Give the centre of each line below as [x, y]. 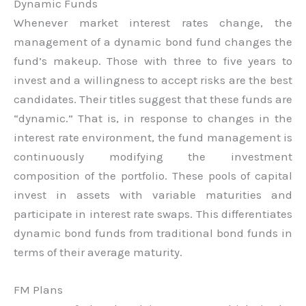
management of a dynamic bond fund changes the [153, 42]
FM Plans [38, 290]
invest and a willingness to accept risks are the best [153, 80]
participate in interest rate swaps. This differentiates [153, 214]
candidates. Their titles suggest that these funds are [153, 99]
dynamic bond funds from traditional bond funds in [153, 233]
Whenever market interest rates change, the [153, 23]
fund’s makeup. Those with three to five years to [153, 61]
